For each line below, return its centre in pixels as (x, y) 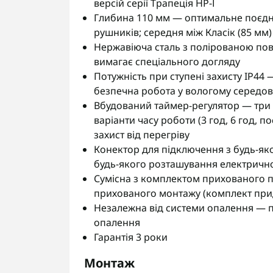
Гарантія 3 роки (131, 237)
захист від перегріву (142, 135)
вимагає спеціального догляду (167, 62)
